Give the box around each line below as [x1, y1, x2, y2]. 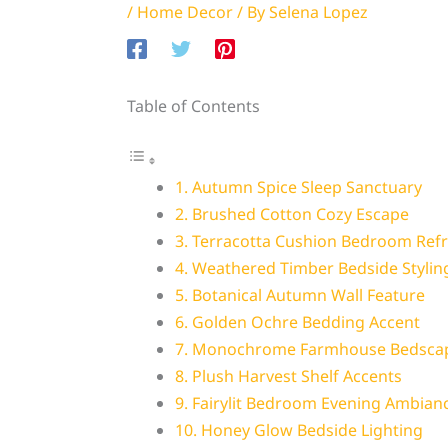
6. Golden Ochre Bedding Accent [174, 311, 420, 334]
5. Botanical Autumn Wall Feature [174, 284, 425, 307]
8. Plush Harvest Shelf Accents [174, 365, 402, 388]
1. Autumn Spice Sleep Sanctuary [174, 176, 422, 199]
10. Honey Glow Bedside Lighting [174, 419, 423, 442]
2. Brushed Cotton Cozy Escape [174, 203, 409, 226]
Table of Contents [126, 95, 260, 118]
